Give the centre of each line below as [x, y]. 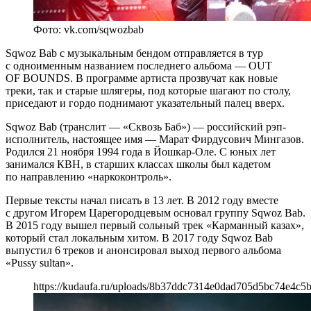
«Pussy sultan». [40, 262]
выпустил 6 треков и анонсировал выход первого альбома [143, 250]
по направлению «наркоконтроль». [89, 176]
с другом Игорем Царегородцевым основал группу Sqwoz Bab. [155, 212]
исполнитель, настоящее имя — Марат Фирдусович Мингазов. [155, 139]
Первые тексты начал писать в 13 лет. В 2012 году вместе [142, 200]
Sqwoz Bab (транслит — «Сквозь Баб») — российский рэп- [146, 126]
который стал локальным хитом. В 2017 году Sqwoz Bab [139, 237]
